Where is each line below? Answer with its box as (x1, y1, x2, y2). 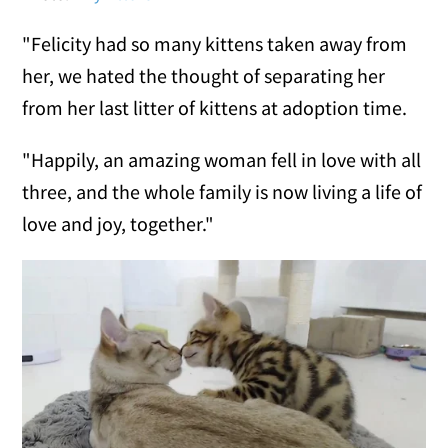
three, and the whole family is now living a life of (22, 179, 423, 205)
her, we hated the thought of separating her (22, 63, 386, 89)
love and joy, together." (22, 211, 215, 237)
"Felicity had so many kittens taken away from (22, 31, 408, 57)
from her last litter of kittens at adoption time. (22, 95, 408, 121)
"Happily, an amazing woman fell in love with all (22, 147, 422, 173)
